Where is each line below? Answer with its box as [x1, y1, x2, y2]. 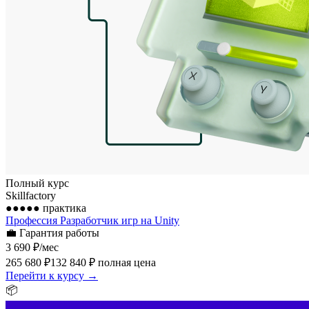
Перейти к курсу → [6, 269, 98, 281]
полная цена [95, 256, 156, 268]
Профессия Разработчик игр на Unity [6, 214, 179, 226]
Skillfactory [6, 189, 56, 201]
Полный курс [6, 177, 69, 189]
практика [40, 201, 86, 214]
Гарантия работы [19, 226, 99, 239]
